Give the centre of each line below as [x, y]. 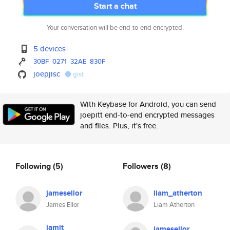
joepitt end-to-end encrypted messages [147, 115]
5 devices [50, 49]
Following [34, 166]
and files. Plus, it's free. [119, 126]
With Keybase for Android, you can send [148, 104]
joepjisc [47, 74]
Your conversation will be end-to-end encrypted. [115, 27]
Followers [142, 166]
